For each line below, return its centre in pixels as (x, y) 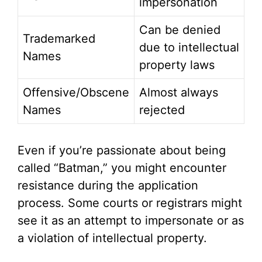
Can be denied (180, 30)
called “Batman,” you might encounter (122, 168)
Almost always (179, 93)
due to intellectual (189, 48)
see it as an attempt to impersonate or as (131, 221)
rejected (162, 110)
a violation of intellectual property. (112, 238)
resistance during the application (108, 186)
